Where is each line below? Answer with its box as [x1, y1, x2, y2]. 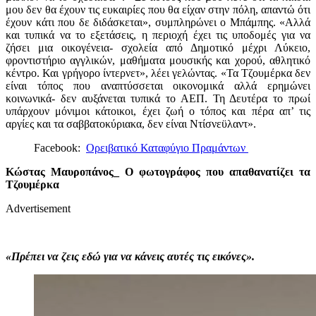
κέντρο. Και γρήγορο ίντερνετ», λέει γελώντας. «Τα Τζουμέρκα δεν [6, 66, 310, 79]
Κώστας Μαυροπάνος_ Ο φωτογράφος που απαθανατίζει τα [6, 165, 310, 178]
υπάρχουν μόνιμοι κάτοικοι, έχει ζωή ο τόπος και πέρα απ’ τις [6, 104, 310, 117]
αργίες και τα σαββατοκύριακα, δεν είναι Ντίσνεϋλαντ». [6, 117, 256, 130]
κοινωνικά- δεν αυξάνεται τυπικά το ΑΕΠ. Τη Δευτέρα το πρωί [6, 92, 310, 104]
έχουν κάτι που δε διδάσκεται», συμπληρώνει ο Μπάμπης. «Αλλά [6, 16, 310, 28]
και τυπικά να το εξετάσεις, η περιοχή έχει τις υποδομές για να [6, 28, 310, 41]
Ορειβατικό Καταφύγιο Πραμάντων [86, 141, 248, 154]
